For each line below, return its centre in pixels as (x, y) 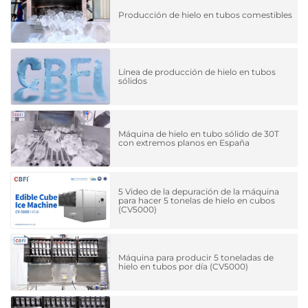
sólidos (133, 81)
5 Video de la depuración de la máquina (199, 191)
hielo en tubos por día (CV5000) (184, 267)
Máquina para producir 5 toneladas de (196, 258)
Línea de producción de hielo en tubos (197, 72)
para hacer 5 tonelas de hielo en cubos (197, 200)
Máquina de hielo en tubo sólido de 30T (199, 134)
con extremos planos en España (184, 143)
